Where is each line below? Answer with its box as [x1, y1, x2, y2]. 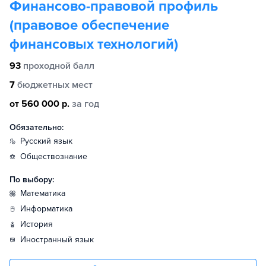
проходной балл [23, 60, 94, 72]
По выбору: [9, 175, 54, 185]
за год [72, 98, 99, 110]
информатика [26, 204, 72, 214]
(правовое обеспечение [9, 17, 169, 34]
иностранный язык [26, 235, 94, 245]
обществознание [27, 151, 87, 161]
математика [27, 188, 65, 198]
